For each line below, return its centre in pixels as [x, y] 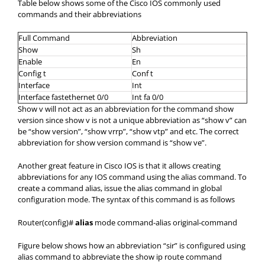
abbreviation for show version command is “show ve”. [112, 142]
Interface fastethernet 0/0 [63, 97]
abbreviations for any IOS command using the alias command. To [132, 177]
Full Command [44, 38]
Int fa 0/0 [148, 97]
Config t [32, 73]
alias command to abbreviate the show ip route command [120, 256]
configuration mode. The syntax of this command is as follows [126, 199]
